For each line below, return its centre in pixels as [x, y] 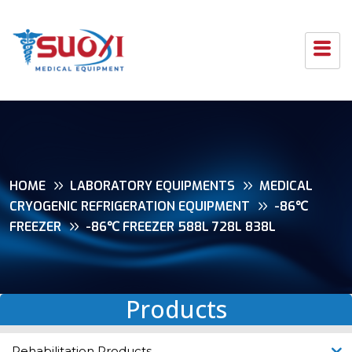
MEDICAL [286, 186]
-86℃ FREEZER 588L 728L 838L [181, 227]
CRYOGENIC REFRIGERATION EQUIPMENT [130, 207]
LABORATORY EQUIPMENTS [152, 186]
